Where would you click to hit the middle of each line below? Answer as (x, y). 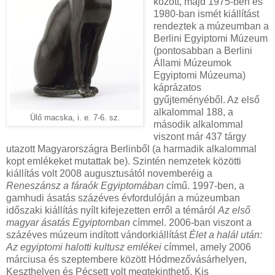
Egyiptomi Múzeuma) (199, 76)
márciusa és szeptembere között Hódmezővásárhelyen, (126, 260)
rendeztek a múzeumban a (211, 26)
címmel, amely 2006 (206, 247)
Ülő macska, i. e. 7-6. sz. (75, 118)
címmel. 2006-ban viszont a (192, 223)
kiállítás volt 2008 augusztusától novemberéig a (109, 174)
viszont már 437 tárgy (199, 137)
